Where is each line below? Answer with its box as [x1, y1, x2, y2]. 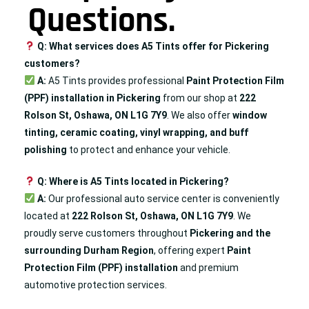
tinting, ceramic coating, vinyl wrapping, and [24, 126, 229, 138]
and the [234, 227, 270, 239]
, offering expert [154, 244, 227, 256]
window [232, 109, 267, 121]
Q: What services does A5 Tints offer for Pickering [37, 40, 269, 52]
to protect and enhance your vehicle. [67, 143, 230, 155]
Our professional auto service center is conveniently [46, 192, 279, 204]
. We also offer [167, 109, 232, 121]
